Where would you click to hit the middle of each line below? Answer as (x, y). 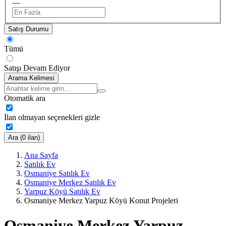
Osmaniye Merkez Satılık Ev (70, 183)
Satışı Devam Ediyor (37, 68)
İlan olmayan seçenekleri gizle (52, 118)
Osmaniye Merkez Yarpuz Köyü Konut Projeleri (101, 201)
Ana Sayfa (41, 155)
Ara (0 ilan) (24, 138)
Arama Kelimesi (31, 78)
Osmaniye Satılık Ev (57, 174)
